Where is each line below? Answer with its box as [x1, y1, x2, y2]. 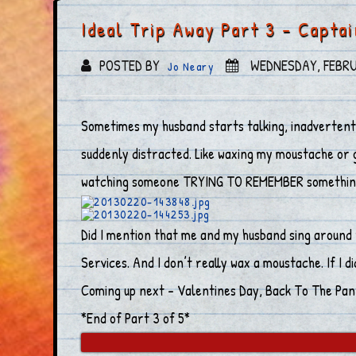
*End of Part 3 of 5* [81, 308, 191, 329]
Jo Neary [168, 58, 215, 75]
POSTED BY [99, 56, 161, 76]
